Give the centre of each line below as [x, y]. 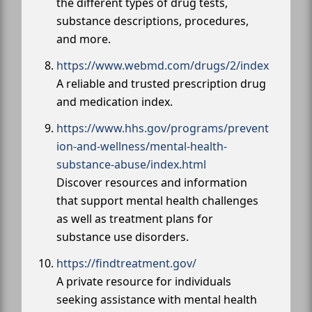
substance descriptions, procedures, [153, 21]
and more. [84, 39]
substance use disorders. [123, 236]
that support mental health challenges [157, 200]
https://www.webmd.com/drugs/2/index [163, 65]
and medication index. [115, 101]
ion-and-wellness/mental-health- [142, 146]
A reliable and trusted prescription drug [161, 83]
